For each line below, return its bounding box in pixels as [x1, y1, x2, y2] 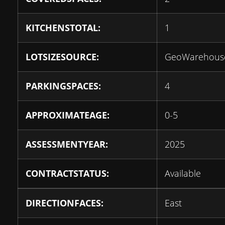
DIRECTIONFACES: [26, 197, 103, 209]
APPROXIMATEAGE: [26, 109, 109, 121]
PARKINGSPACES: [26, 80, 101, 92]
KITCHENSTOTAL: [26, 22, 100, 34]
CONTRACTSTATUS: [26, 167, 109, 179]
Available [165, 167, 201, 179]
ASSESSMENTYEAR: [26, 138, 108, 150]
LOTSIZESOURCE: [26, 51, 99, 63]
